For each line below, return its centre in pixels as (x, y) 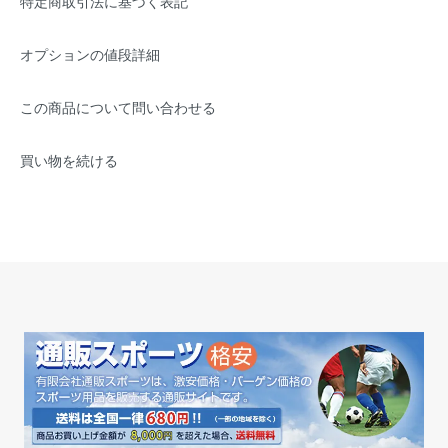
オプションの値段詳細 (90, 54)
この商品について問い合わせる (118, 107)
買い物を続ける (69, 160)
